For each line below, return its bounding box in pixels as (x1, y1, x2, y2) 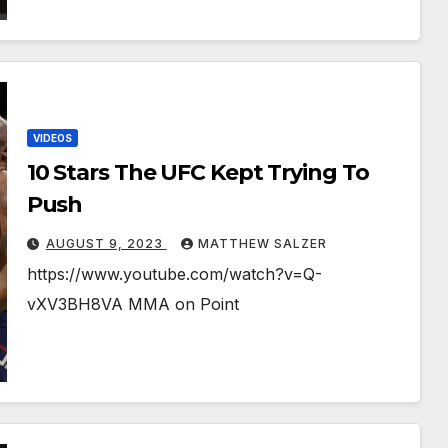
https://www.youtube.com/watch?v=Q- (26, 264, 322, 285)
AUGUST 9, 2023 (45, 236, 167, 252)
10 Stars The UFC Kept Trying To (26, 159, 369, 187)
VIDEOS (32, 132, 72, 145)
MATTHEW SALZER (197, 236, 327, 252)
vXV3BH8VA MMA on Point (26, 294, 239, 315)
